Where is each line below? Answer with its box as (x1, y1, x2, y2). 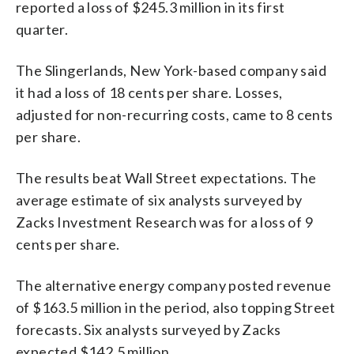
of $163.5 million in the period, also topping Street (16, 298, 336, 316)
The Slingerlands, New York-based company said (16, 61, 326, 79)
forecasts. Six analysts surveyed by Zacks (16, 320, 281, 338)
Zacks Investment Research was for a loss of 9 (16, 213, 313, 231)
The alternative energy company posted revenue (16, 276, 331, 294)
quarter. (16, 20, 69, 38)
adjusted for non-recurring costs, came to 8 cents (16, 105, 333, 123)
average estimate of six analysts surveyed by (16, 190, 303, 209)
